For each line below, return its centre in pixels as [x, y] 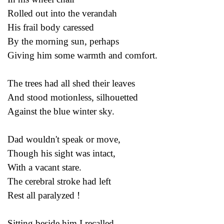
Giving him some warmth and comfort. [82, 55]
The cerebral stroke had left [59, 181]
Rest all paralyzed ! [44, 195]
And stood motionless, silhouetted [73, 97]
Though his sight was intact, [61, 153]
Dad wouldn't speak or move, [64, 139]
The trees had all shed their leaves [71, 83]
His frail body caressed [51, 27]
